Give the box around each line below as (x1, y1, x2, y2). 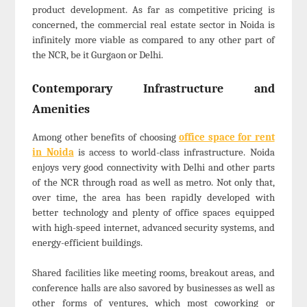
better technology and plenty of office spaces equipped (32, 206, 275, 219)
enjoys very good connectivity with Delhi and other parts (32, 160, 275, 173)
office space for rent (179, 130, 275, 143)
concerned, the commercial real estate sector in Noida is (32, 19, 275, 32)
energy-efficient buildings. (32, 236, 143, 249)
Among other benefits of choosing (32, 130, 180, 143)
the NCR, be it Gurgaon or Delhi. (32, 49, 164, 62)
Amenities (32, 101, 90, 116)
